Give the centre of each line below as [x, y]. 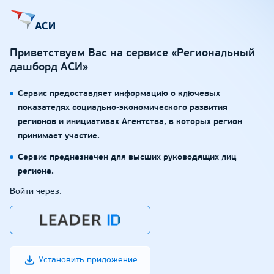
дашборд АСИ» [49, 68]
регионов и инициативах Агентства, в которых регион [130, 122]
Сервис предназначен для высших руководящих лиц [127, 157]
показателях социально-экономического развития [123, 108]
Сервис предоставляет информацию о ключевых [119, 94]
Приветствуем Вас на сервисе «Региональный [132, 54]
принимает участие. [59, 136]
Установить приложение [88, 260]
